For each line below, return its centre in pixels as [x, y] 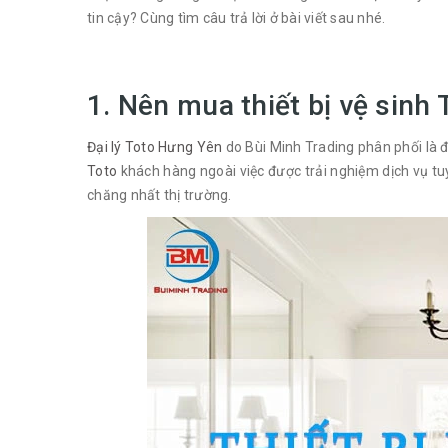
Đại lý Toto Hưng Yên [155, 147]
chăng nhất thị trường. [161, 195]
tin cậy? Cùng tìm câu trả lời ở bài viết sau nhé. [236, 18]
